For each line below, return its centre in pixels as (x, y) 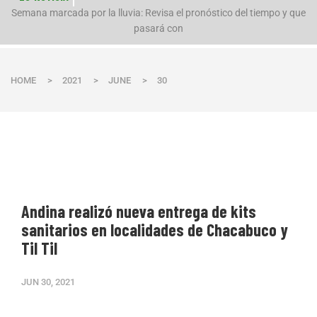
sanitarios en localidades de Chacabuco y (155, 229)
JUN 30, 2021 (48, 282)
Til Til (39, 248)
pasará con (158, 28)
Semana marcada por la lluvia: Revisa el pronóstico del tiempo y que (158, 12)
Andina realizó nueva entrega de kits (139, 211)
